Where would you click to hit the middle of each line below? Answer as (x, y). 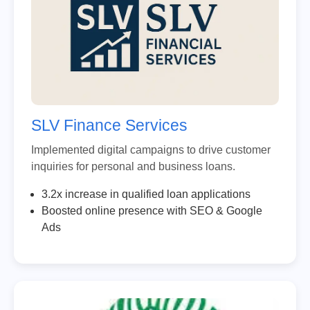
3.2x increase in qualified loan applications (146, 194)
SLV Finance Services (109, 125)
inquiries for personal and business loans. (133, 166)
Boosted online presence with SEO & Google (152, 210)
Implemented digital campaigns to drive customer (151, 149)
